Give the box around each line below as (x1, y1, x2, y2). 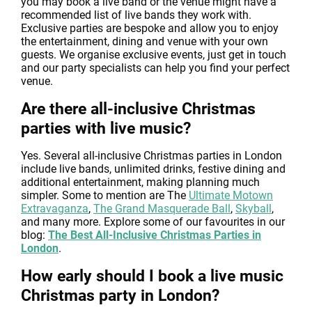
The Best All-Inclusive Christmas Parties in (48, 228, 261, 242)
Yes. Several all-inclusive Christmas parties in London (21, 149, 282, 162)
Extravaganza (21, 202, 88, 215)
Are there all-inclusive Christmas (21, 99, 256, 118)
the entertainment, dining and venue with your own (21, 35, 268, 48)
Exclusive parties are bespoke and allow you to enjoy (21, 22, 279, 35)
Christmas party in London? (21, 286, 219, 305)
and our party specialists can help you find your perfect (21, 61, 290, 75)
